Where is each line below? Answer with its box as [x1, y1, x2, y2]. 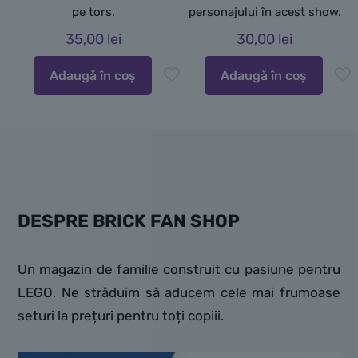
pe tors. [71, 5, 115, 20]
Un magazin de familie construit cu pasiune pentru [18, 261, 340, 278]
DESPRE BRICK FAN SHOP [18, 210, 240, 233]
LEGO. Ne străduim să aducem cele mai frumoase [18, 284, 340, 301]
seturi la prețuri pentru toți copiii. [18, 308, 224, 324]
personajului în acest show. [188, 5, 341, 20]
